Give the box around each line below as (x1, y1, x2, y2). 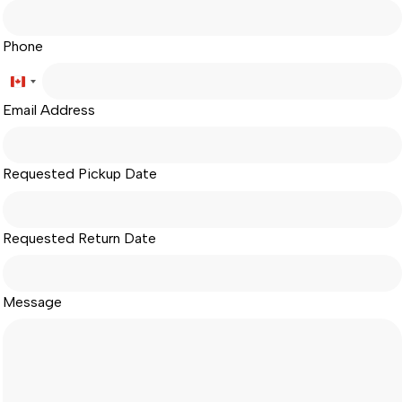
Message (2, 293, 62, 310)
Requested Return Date (2, 229, 156, 247)
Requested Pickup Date (2, 165, 157, 183)
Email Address (2, 101, 95, 119)
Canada (17, 78, 74, 99)
